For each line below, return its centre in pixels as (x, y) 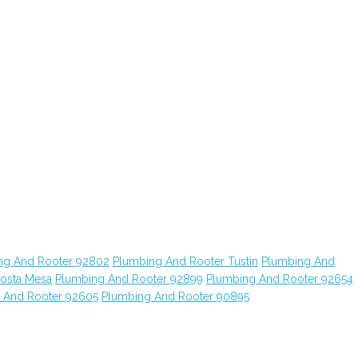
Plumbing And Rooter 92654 (280, 279)
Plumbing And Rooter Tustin (185, 261)
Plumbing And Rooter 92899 (129, 279)
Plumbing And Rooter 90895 (175, 296)
